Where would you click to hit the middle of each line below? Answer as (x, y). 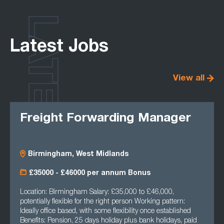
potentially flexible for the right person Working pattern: (102, 202)
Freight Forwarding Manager (105, 119)
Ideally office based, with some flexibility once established (105, 211)
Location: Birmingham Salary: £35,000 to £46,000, (97, 192)
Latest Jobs (59, 48)
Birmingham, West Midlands (78, 154)
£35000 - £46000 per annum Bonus (90, 173)
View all (189, 79)
